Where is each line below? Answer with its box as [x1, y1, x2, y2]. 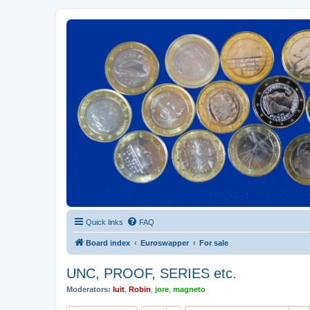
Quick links [86, 218, 123, 227]
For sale [199, 239, 228, 248]
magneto [173, 285, 206, 294]
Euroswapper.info [70, 50, 128, 58]
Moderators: [66, 285, 111, 294]
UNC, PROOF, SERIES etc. [66, 266, 237, 282]
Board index [86, 239, 130, 248]
